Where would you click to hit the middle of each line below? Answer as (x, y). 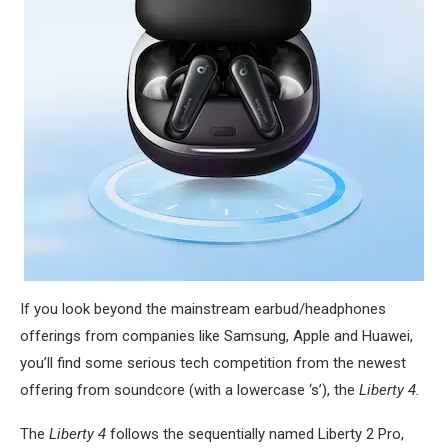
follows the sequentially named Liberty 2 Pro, (255, 434)
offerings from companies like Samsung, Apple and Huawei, (216, 336)
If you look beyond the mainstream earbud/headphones (203, 309)
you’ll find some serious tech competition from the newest (213, 363)
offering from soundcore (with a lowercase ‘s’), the (189, 390)
